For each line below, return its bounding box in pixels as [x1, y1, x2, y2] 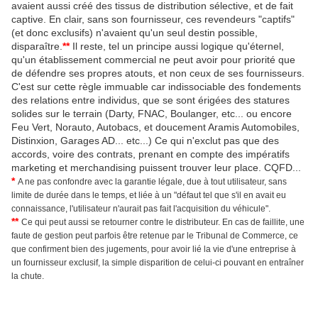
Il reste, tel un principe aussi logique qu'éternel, [70, 40, 284, 53]
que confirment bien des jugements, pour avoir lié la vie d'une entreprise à [11, 244, 296, 255]
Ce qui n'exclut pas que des [155, 135, 279, 147]
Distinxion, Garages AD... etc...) [11, 135, 155, 147]
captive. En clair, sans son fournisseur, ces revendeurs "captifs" [11, 13, 295, 26]
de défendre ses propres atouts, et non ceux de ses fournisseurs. [11, 67, 305, 79]
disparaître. [11, 40, 62, 53]
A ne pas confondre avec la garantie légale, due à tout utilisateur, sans [18, 177, 287, 187]
